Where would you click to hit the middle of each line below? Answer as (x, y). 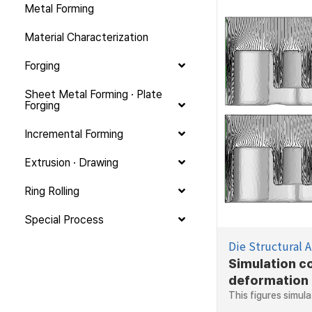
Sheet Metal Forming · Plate (93, 94)
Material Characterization (86, 37)
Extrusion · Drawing (71, 163)
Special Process (64, 220)
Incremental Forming (74, 134)
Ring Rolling (52, 191)
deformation (268, 280)
